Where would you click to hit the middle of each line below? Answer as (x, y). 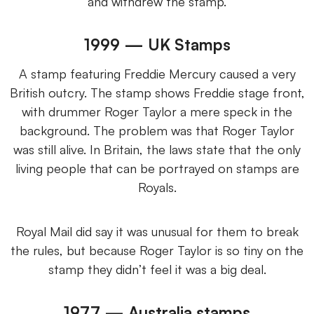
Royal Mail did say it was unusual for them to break (157, 231)
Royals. (157, 187)
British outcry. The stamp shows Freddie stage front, (157, 92)
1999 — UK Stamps (157, 44)
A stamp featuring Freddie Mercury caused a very (157, 73)
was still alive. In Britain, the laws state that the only (157, 149)
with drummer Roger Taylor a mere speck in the (157, 111)
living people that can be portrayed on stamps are (157, 168)
